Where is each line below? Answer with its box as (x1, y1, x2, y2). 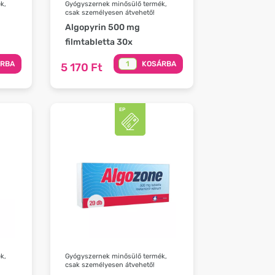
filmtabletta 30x (65, 37, 133, 48)
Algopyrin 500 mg (65, 22, 141, 33)
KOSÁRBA (141, 60, 176, 69)
